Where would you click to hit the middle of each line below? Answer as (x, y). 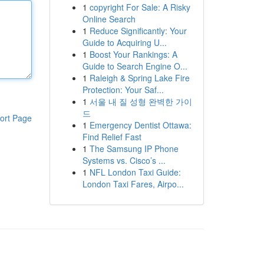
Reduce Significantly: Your (138, 31)
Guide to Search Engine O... (135, 66)
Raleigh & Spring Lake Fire (139, 78)
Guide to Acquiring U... (124, 42)
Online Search (109, 19)
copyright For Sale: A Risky (140, 7)
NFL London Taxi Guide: (135, 172)
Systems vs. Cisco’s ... (124, 160)
